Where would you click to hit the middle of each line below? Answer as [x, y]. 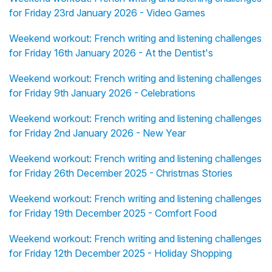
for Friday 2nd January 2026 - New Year [97, 133]
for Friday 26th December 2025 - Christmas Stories [121, 173]
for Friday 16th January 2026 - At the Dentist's [111, 53]
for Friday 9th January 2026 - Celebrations [102, 93]
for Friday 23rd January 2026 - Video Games [107, 12]
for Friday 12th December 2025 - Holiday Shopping [121, 253]
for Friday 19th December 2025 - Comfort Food [113, 213]
